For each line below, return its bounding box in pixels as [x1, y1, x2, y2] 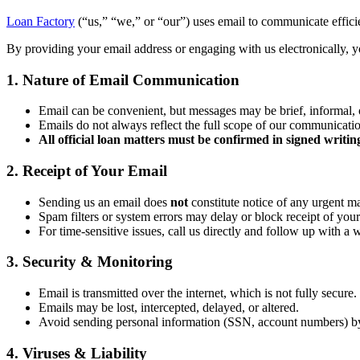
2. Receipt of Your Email [6, 162, 167, 179]
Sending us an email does [39, 194, 170, 209]
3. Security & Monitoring [6, 253, 173, 271]
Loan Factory [6, 14, 75, 28]
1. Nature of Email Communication [6, 71, 239, 88]
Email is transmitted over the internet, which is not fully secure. [39, 286, 357, 301]
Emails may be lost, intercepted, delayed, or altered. [39, 301, 299, 315]
